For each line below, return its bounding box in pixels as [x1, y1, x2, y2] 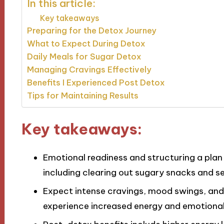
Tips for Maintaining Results [26, 90, 138, 101]
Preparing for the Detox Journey [26, 25, 156, 36]
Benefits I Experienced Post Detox [26, 77, 164, 88]
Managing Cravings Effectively [26, 64, 151, 75]
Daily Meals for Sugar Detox [26, 51, 141, 62]
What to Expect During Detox [26, 38, 145, 49]
